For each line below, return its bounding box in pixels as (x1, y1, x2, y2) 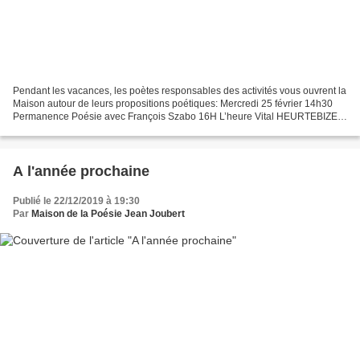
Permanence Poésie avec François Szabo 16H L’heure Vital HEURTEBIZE (13, 111, 337, 123)
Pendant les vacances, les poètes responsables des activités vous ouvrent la (13, 85, 346, 97)
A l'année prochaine (13, 163, 149, 180)
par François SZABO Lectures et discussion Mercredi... (13, 124, 250, 136)
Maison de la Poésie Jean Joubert (31, 208, 185, 220)
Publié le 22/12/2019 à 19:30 (13, 195, 140, 207)
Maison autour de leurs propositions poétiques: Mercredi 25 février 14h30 (13, 98, 333, 110)
